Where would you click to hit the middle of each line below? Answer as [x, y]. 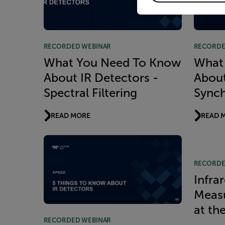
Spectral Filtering [90, 93]
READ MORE [71, 116]
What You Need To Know [112, 63]
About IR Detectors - [101, 78]
